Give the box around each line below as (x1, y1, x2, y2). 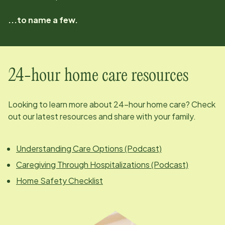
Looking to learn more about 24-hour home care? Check (8, 99, 215, 110)
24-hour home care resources (8, 68, 188, 85)
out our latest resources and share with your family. (8, 111, 196, 122)
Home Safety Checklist (16, 175, 103, 186)
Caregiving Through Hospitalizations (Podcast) (16, 159, 188, 170)
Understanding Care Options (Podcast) (16, 143, 162, 154)
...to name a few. (8, 15, 78, 26)
